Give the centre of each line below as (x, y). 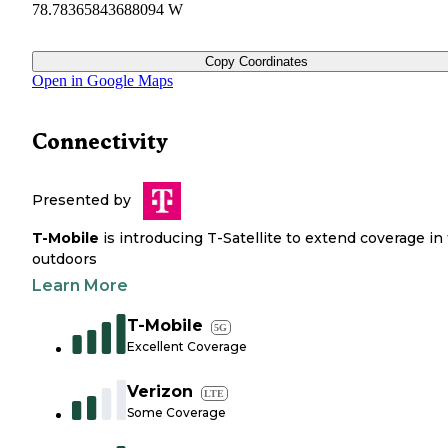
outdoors (64, 259)
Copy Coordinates (256, 62)
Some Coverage (176, 413)
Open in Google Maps (102, 81)
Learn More (80, 286)
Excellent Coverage (187, 347)
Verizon (160, 392)
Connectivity (100, 142)
